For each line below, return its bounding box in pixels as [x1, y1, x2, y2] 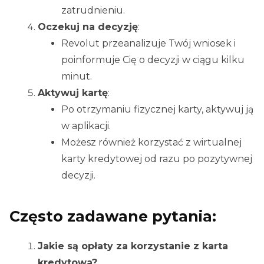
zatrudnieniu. [61, 5, 125, 16]
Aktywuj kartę [38, 87, 108, 99]
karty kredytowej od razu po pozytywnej [61, 153, 252, 165]
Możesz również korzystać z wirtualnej [61, 137, 242, 148]
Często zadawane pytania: [9, 207, 216, 226]
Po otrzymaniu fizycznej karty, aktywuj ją [61, 104, 253, 115]
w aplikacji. [61, 120, 111, 132]
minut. [61, 71, 92, 82]
